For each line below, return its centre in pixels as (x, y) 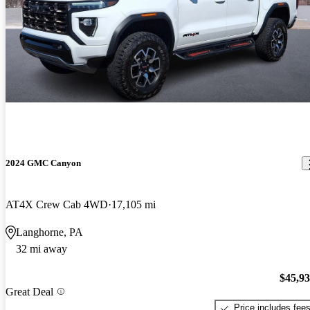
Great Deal (29, 291)
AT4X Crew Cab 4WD (57, 204)
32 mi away (42, 248)
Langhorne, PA (49, 232)
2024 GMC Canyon (43, 163)
